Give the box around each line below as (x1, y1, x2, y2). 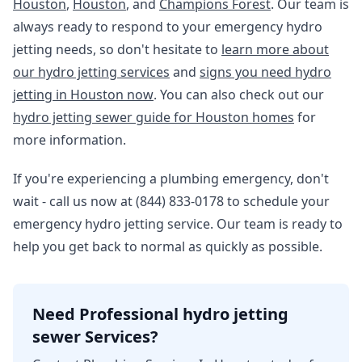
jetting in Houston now (13, 86, 154, 103)
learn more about (221, 40, 329, 58)
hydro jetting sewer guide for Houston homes (13, 108, 294, 126)
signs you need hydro (200, 63, 331, 81)
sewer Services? (32, 326, 158, 347)
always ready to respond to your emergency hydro (13, 18, 322, 36)
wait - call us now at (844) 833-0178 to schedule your (13, 192, 330, 210)
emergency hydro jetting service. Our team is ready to (13, 215, 343, 233)
